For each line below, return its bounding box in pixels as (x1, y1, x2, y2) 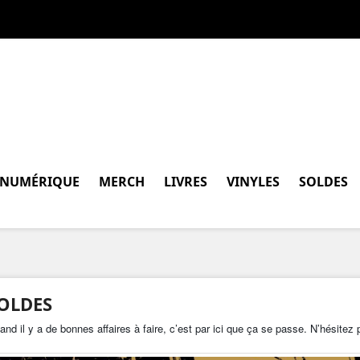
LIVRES (164, 172, 207, 190)
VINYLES (227, 172, 280, 190)
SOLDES (299, 172, 348, 190)
